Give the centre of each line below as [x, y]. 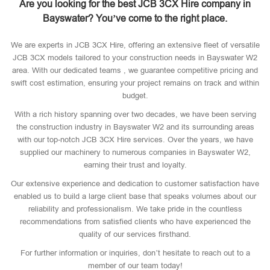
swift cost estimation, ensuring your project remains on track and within [135, 83]
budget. [135, 96]
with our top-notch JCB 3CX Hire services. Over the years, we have [135, 140]
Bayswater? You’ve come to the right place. [135, 18]
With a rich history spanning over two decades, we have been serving [135, 114]
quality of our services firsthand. [135, 234]
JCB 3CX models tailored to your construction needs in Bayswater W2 [135, 58]
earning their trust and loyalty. [135, 165]
